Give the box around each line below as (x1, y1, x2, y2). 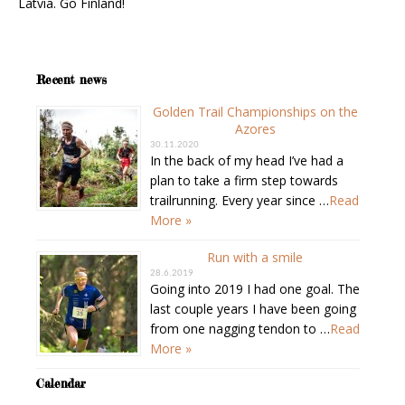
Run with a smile (207, 248, 304, 266)
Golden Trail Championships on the (152, 102, 358, 120)
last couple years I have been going (150, 299, 356, 317)
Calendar (36, 375, 86, 391)
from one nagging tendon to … (150, 319, 330, 337)
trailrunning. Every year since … (150, 191, 329, 209)
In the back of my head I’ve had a (150, 151, 344, 169)
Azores (234, 119, 276, 137)
